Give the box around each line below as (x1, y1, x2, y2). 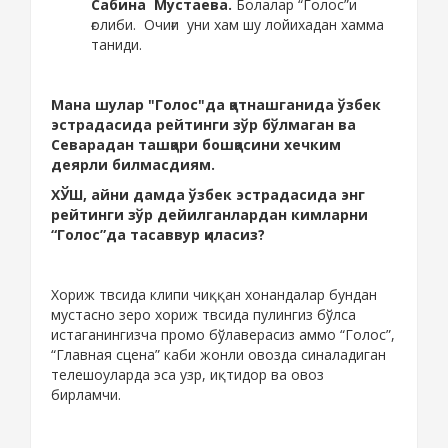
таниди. (91, 35, 142, 55)
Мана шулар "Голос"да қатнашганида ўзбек (51, 95, 381, 115)
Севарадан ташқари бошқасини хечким (51, 135, 341, 155)
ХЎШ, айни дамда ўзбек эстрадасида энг (51, 185, 365, 205)
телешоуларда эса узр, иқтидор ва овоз (51, 365, 324, 385)
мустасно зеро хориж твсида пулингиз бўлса (51, 305, 356, 325)
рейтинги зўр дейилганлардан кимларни (51, 205, 368, 225)
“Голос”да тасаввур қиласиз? (51, 225, 265, 245)
